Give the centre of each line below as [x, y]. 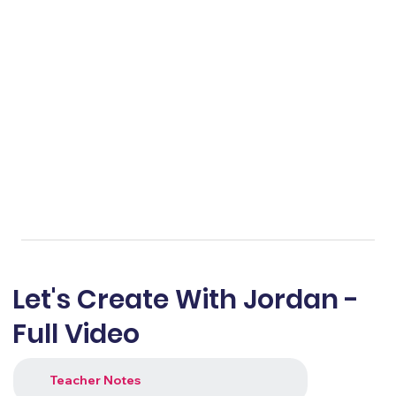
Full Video [76, 334]
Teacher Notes [95, 381]
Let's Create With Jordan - [185, 299]
